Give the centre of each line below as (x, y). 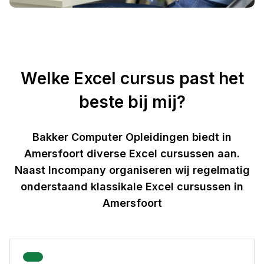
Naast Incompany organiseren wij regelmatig (132, 170)
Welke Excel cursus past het (132, 78)
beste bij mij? (132, 102)
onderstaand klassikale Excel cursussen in (132, 186)
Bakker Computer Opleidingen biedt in (132, 137)
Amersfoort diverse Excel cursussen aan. (132, 153)
